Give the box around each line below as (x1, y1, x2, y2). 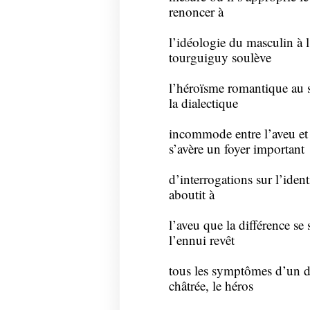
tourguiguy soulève (168, 48, 271, 66)
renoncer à (168, 3, 224, 21)
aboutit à (168, 185, 215, 203)
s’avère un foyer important (168, 140, 304, 158)
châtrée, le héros (168, 277, 253, 295)
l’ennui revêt (168, 231, 235, 249)
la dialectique (168, 94, 238, 112)
